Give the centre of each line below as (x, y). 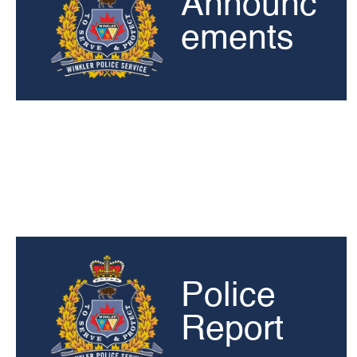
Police (228, 297)
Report (232, 330)
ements (237, 39)
